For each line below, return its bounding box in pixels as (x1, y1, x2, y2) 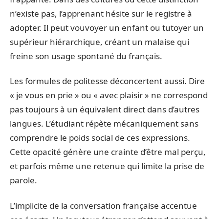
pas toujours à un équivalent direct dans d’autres (10, 104, 199, 115)
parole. (10, 175, 37, 186)
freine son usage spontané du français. (10, 50, 162, 62)
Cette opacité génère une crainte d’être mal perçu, (10, 146, 206, 157)
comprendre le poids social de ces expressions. (10, 132, 190, 143)
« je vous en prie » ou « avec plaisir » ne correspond (10, 89, 208, 101)
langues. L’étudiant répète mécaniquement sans (10, 118, 198, 129)
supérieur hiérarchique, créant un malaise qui (10, 36, 189, 47)
